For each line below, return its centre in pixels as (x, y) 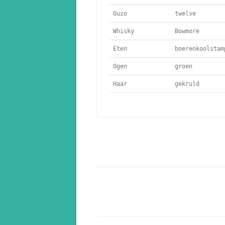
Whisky (124, 31)
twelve (184, 14)
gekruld (185, 84)
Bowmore (185, 31)
